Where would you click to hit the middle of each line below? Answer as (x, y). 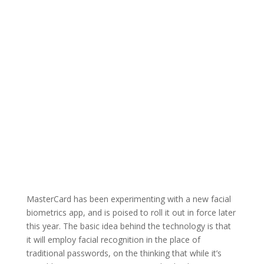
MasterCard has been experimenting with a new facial (128, 199)
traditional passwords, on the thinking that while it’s (124, 253)
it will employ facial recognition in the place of (113, 240)
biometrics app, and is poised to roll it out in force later (131, 213)
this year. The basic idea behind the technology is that (128, 226)
